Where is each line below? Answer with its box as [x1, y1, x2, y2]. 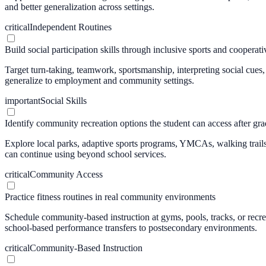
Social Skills [40, 95, 87, 106]
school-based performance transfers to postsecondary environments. [5, 222, 257, 233]
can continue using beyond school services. [5, 148, 166, 159]
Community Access [30, 169, 103, 179]
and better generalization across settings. [5, 1, 154, 12]
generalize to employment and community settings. [5, 75, 194, 85]
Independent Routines [30, 21, 112, 32]
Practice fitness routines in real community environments [5, 191, 216, 202]
